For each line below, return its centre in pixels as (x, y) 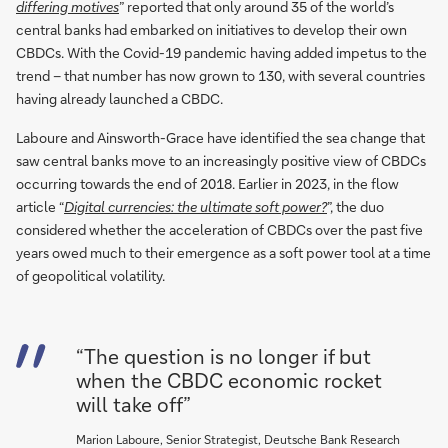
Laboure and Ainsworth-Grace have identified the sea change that (220, 137)
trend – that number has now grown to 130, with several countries (220, 75)
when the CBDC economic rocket (229, 380)
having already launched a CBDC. (119, 98)
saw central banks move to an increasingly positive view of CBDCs (221, 160)
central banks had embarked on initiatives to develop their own (211, 29)
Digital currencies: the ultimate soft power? (195, 206)
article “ (40, 206)
